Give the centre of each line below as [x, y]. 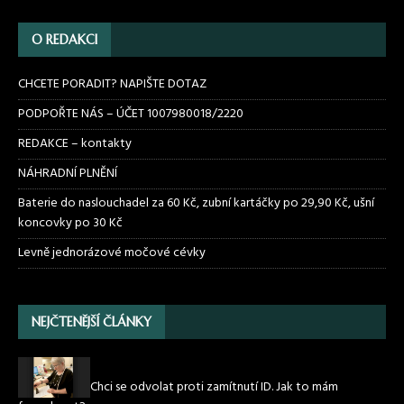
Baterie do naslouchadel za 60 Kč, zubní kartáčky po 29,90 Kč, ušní [196, 203]
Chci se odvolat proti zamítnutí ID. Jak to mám [214, 387]
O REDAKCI [64, 39]
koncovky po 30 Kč [70, 223]
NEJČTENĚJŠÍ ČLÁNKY [92, 321]
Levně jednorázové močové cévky [112, 252]
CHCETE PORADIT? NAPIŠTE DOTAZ [112, 84]
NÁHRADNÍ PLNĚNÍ [68, 173]
